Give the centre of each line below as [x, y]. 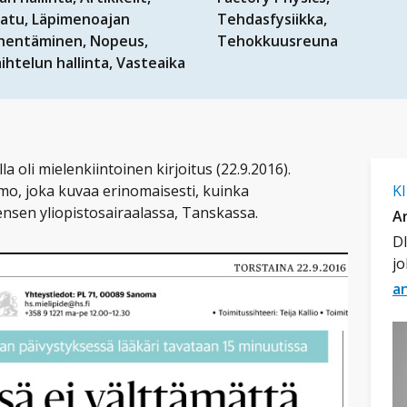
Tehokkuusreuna [278, 41]
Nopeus [117, 41]
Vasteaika [151, 63]
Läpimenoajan [81, 19]
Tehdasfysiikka [270, 19]
